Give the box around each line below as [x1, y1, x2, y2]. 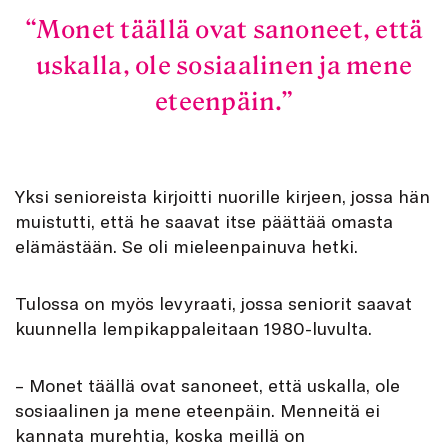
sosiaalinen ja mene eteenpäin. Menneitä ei [15, 399, 380, 422]
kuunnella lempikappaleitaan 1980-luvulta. [15, 317, 372, 340]
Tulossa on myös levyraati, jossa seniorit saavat [15, 292, 412, 315]
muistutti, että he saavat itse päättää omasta [15, 210, 393, 233]
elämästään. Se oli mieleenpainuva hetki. [15, 235, 358, 258]
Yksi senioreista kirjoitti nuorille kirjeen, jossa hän [15, 185, 430, 208]
